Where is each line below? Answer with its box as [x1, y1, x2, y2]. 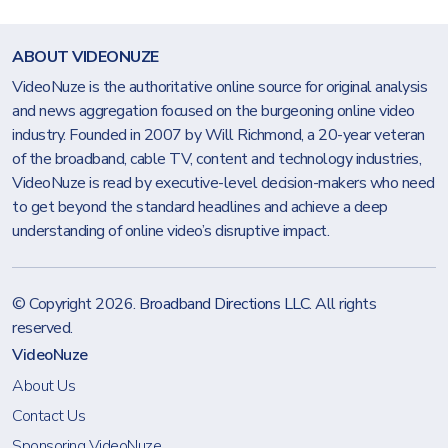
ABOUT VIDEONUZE [12, 46, 159, 68]
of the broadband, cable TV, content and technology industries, [12, 148, 421, 170]
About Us [12, 374, 75, 397]
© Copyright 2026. [12, 293, 139, 315]
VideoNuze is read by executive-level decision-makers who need [12, 172, 435, 194]
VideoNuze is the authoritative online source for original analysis [12, 76, 427, 98]
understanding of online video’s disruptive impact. [12, 220, 329, 242]
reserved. [12, 317, 73, 339]
